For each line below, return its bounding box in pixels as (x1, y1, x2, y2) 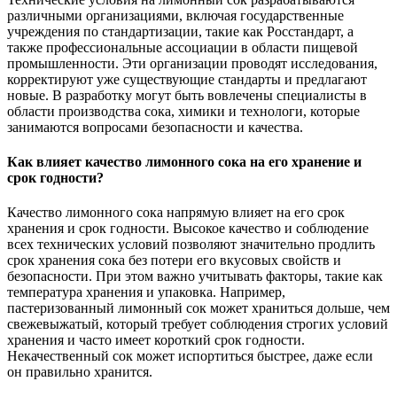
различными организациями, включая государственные (7, 7, 344, 23)
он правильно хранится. (7, 364, 152, 380)
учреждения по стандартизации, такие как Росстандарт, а (7, 23, 354, 39)
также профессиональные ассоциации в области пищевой (7, 39, 358, 55)
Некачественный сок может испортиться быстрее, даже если (7, 348, 373, 364)
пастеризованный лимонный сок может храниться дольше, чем (7, 300, 390, 316)
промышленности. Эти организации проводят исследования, (7, 55, 378, 71)
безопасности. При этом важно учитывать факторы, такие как (7, 269, 383, 284)
